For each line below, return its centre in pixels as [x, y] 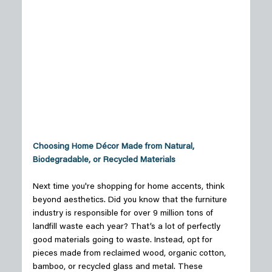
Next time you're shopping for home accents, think [130, 187]
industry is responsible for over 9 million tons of [124, 214]
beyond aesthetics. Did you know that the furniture [131, 201]
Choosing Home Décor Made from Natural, [114, 147]
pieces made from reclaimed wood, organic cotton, [130, 254]
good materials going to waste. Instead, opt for [124, 241]
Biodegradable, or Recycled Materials [104, 161]
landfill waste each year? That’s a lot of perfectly [127, 227]
